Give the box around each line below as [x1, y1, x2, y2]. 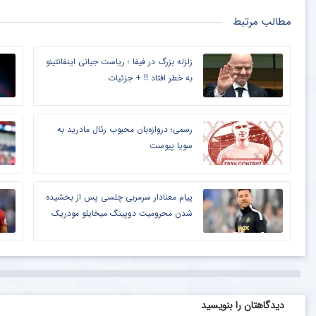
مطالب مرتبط [233, 13, 291, 30]
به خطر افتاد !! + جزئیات [108, 71, 193, 85]
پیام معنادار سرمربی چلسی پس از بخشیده [46, 190, 193, 204]
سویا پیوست [150, 138, 193, 152]
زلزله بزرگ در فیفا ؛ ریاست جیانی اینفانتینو [46, 54, 193, 68]
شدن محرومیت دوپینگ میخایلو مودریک [51, 206, 193, 220]
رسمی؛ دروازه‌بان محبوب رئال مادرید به [57, 122, 193, 136]
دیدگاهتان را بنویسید [198, 297, 284, 313]
